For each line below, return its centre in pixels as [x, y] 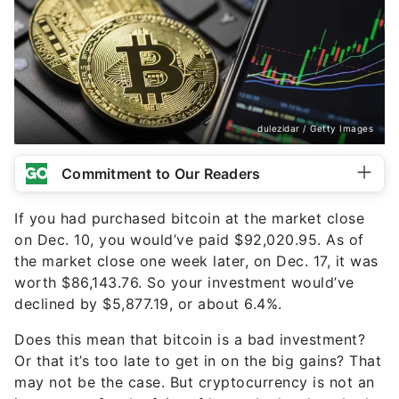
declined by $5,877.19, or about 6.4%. [148, 304]
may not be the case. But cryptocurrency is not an [195, 383]
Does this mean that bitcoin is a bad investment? [190, 340]
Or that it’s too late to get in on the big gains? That [198, 361]
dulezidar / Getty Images [315, 129]
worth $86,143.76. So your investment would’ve [184, 283]
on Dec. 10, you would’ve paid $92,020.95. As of [189, 240]
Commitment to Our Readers [161, 174]
